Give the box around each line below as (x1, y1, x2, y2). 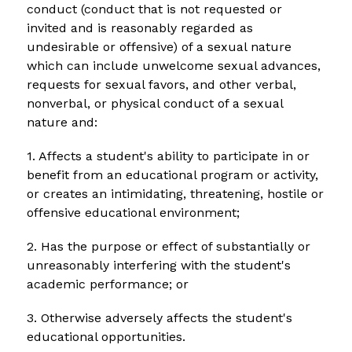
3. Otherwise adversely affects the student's (26, 310, 292, 325)
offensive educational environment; (26, 204, 240, 220)
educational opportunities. (26, 328, 185, 344)
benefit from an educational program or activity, (26, 167, 318, 182)
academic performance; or (26, 276, 189, 291)
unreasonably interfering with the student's (26, 257, 291, 273)
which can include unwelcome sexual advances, (26, 57, 321, 73)
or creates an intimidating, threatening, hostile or (26, 185, 324, 201)
